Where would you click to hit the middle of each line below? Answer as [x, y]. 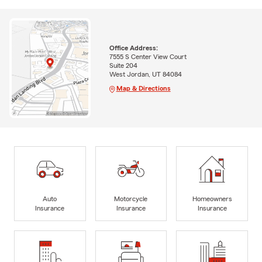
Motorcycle [131, 199]
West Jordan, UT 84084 [145, 75]
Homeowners [212, 199]
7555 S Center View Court [148, 57]
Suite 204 [123, 66]
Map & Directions [143, 89]
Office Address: [133, 48]
